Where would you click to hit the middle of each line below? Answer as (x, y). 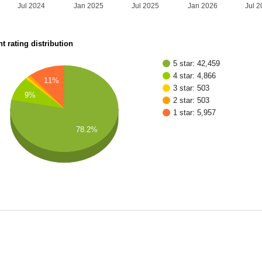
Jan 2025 (89, 6)
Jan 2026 (203, 6)
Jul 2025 (146, 6)
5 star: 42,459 (197, 64)
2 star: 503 (192, 101)
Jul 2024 (32, 6)
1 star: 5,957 (195, 113)
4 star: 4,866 (195, 76)
